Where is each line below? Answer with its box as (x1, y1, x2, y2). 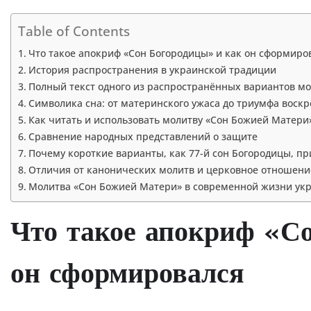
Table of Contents (18, 22, 130, 41)
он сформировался (10, 261, 244, 289)
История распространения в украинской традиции (28, 62, 276, 76)
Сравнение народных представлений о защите (28, 129, 258, 143)
